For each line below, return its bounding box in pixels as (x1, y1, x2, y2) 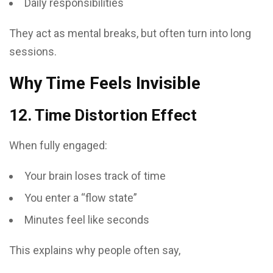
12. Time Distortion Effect (9, 106, 197, 124)
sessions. (9, 45, 57, 58)
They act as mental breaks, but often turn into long (9, 27, 251, 40)
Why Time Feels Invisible (9, 73, 200, 93)
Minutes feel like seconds (24, 213, 149, 226)
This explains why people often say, (9, 244, 180, 257)
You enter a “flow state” (24, 191, 137, 204)
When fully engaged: (9, 139, 107, 152)
